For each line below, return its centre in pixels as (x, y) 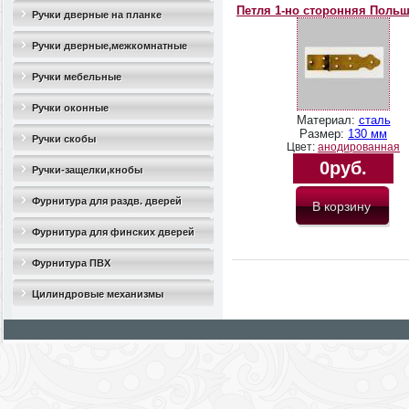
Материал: (327, 121)
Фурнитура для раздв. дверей (107, 201)
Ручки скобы (64, 139)
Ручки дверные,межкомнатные (110, 46)
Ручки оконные (70, 108)
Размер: (324, 134)
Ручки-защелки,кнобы (87, 170)
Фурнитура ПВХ (71, 263)
